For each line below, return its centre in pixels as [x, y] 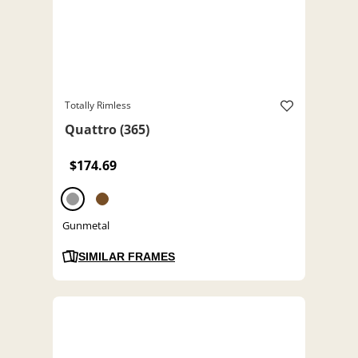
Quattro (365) [107, 130]
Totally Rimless [98, 105]
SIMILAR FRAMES [127, 257]
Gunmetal [86, 226]
